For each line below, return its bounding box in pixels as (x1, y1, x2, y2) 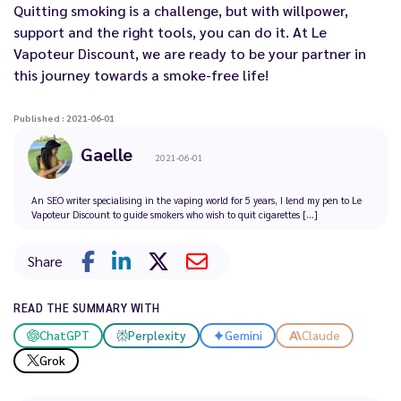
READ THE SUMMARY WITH (13, 299, 160, 315)
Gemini (225, 327, 263, 344)
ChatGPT (38, 327, 90, 344)
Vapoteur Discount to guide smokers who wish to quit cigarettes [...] (31, 207, 318, 221)
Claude (302, 327, 341, 344)
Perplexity (128, 327, 186, 344)
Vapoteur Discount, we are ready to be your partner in (13, 43, 366, 63)
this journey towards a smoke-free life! (13, 64, 269, 84)
